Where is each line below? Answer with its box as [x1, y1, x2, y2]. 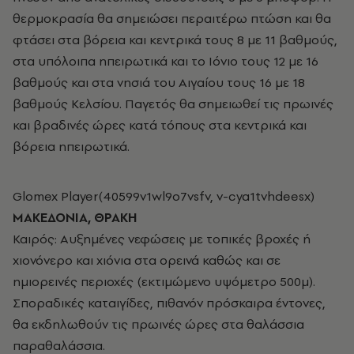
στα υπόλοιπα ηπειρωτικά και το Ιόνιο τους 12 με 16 [13, 51, 318, 70]
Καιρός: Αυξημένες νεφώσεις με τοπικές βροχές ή [13, 229, 311, 247]
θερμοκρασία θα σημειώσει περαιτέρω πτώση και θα [13, 9, 331, 27]
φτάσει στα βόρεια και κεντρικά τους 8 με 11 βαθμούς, [13, 30, 337, 48]
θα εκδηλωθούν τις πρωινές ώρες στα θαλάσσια [13, 314, 304, 333]
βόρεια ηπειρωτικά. [13, 137, 130, 155]
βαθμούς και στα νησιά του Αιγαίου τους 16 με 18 [13, 73, 305, 91]
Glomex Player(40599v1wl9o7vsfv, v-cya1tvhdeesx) [13, 186, 314, 205]
